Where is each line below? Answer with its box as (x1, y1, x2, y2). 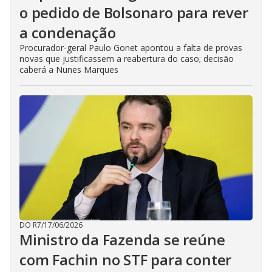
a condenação (19, 22, 116, 42)
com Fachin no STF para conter (19, 250, 232, 270)
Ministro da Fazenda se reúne (19, 229, 225, 250)
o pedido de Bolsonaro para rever (19, 2, 248, 22)
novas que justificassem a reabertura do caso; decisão (19, 53, 234, 64)
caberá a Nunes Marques (19, 64, 118, 75)
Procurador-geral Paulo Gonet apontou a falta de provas (19, 42, 242, 53)
